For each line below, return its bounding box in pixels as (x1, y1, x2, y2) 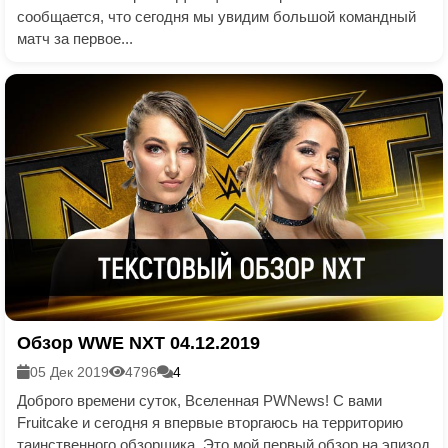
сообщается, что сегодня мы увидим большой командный (17, 8, 416, 26)
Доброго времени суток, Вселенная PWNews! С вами (17, 391, 382, 409)
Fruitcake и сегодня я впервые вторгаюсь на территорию (17, 413, 403, 431)
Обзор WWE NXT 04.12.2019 (17, 332, 260, 353)
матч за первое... (17, 30, 133, 48)
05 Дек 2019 (30, 363, 109, 380)
